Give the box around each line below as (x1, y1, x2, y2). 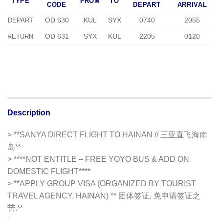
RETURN (7, 32, 34, 40)
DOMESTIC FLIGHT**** (7, 167, 90, 176)
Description (7, 108, 50, 117)
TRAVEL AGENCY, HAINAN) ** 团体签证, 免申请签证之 (7, 192, 200, 200)
